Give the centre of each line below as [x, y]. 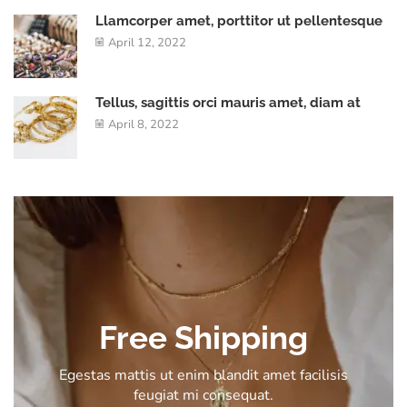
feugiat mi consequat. [203, 395]
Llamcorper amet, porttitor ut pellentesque [239, 21]
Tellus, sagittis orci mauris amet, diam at [228, 102]
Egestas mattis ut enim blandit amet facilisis [203, 375]
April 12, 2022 [147, 43]
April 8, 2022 [144, 124]
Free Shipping [203, 337]
